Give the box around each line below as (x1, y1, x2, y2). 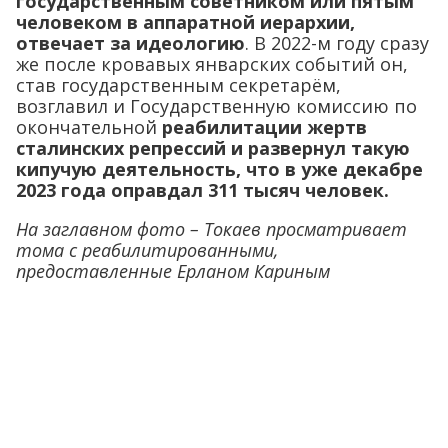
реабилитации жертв (162, 115, 367, 139)
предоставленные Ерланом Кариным (16, 259, 330, 283)
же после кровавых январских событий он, (16, 52, 408, 76)
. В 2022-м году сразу (245, 31, 429, 55)
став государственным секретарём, (16, 73, 341, 97)
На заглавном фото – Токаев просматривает (16, 217, 407, 241)
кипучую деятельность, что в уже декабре (16, 157, 423, 181)
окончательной (16, 115, 162, 139)
